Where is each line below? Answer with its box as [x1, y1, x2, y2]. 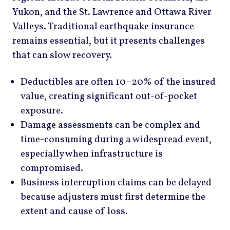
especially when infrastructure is [21, 147, 163, 161]
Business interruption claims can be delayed [21, 176, 212, 189]
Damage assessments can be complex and [21, 118, 200, 132]
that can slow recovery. [12, 48, 112, 62]
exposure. [21, 104, 63, 118]
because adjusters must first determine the [21, 190, 205, 204]
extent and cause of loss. [21, 204, 128, 218]
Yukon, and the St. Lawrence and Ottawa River [12, 5, 212, 19]
